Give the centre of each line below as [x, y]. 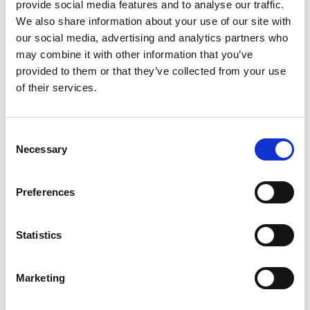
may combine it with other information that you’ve [135, 54]
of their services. [56, 88]
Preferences [46, 192]
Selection [26, 152]
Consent [24, 135]
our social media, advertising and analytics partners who [152, 38]
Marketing [40, 278]
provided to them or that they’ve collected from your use [151, 71]
